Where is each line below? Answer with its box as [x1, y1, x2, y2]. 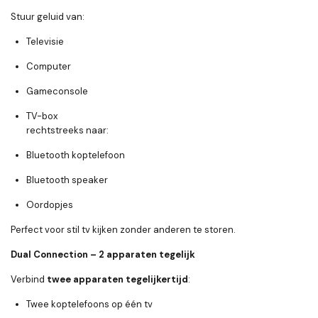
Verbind [11, 273, 47, 286]
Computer [26, 60, 71, 73]
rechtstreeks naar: [26, 124, 109, 137]
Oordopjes [26, 199, 73, 212]
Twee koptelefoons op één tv [26, 298, 153, 311]
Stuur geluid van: [11, 11, 84, 23]
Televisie [26, 35, 64, 48]
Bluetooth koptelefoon [26, 149, 125, 162]
